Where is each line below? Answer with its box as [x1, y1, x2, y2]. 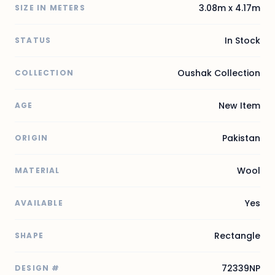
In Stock [225, 34, 260, 47]
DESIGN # [15, 263, 60, 274]
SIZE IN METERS [15, 2, 85, 14]
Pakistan [222, 132, 260, 145]
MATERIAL [15, 165, 60, 176]
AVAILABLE [15, 198, 63, 209]
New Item [219, 99, 260, 112]
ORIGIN [15, 133, 48, 144]
